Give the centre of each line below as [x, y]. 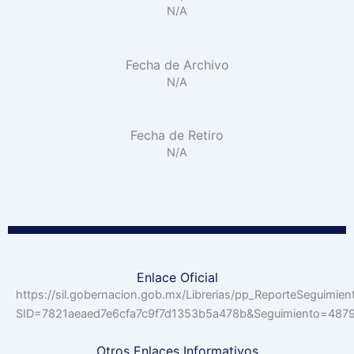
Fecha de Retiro [177, 136]
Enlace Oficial [177, 277]
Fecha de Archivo [177, 64]
